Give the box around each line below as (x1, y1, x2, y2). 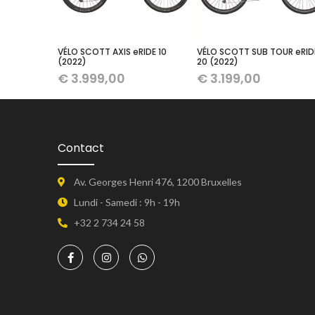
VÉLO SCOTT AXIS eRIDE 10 (58, 46, 167, 58)
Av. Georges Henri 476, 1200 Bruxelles (73, 176, 242, 188)
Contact (58, 140, 104, 157)
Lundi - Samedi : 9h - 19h (73, 196, 180, 209)
